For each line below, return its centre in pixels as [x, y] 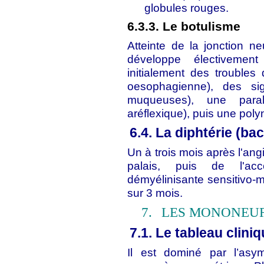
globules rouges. [187, 8]
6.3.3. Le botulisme [184, 27]
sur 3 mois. [155, 193]
